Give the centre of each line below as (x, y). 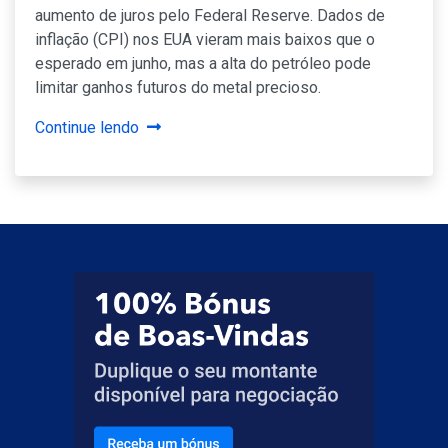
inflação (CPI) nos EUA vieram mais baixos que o (205, 39)
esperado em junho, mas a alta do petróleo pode (203, 63)
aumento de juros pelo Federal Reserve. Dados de (210, 15)
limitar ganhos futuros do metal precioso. (178, 87)
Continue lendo (87, 127)
